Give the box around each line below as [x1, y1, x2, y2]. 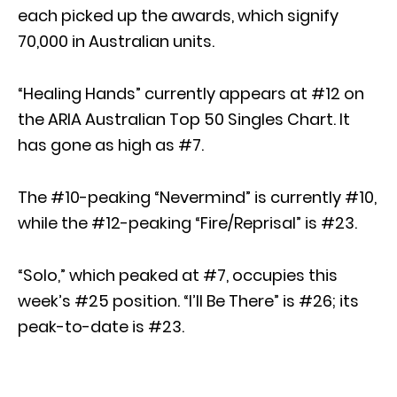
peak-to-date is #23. [18, 315, 184, 339]
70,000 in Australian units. [18, 30, 214, 53]
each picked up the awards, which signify [18, 4, 339, 27]
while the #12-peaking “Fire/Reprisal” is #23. [18, 212, 357, 235]
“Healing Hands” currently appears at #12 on [18, 82, 364, 105]
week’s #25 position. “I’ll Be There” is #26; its [18, 290, 359, 313]
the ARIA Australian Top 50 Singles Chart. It [18, 108, 350, 131]
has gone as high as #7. [18, 134, 204, 157]
